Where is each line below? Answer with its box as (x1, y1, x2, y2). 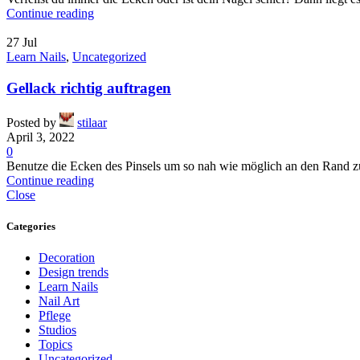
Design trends (39, 265, 108, 280)
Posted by (6, 115, 56, 129)
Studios (39, 323, 76, 337)
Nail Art (39, 294, 80, 309)
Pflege (39, 309, 71, 323)
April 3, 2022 (6, 129, 75, 144)
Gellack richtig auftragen (6, 80, 171, 97)
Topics (39, 337, 72, 352)
